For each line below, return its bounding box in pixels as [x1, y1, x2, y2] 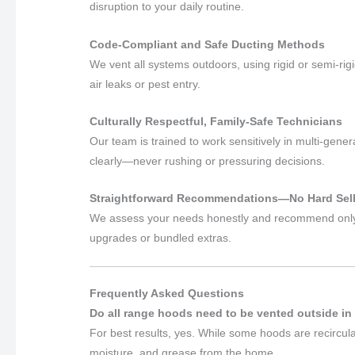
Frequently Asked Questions [90, 286, 245, 300]
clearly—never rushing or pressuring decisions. [90, 155, 326, 168]
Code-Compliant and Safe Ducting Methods [90, 37, 326, 51]
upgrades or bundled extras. [90, 231, 232, 245]
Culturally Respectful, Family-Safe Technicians [90, 115, 343, 128]
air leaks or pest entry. [90, 77, 201, 90]
